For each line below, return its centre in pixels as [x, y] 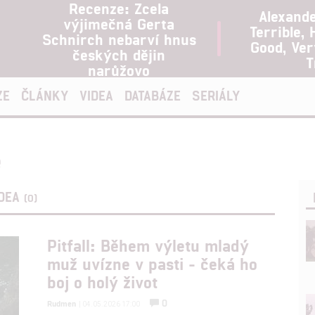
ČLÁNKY [45, 95]
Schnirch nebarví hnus [119, 39]
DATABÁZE [153, 95]
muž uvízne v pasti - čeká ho [153, 263]
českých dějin [119, 54]
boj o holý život [103, 281]
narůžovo [119, 70]
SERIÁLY [216, 95]
